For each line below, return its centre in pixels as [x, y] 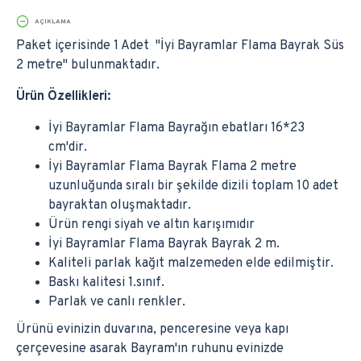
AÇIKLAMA [53, 22]
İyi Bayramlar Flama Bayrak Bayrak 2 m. [164, 244]
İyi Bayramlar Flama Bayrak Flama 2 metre [172, 167]
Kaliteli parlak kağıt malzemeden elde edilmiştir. [191, 263]
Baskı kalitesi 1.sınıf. [108, 283]
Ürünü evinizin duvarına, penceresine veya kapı [152, 330]
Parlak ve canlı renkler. [117, 302]
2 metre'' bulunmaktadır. [88, 65]
